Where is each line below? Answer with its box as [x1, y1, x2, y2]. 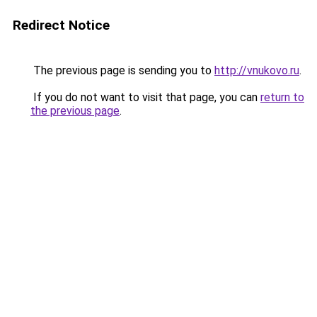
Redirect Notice [13, 17, 110, 33]
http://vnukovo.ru [214, 64, 299, 77]
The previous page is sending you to [30, 64, 214, 77]
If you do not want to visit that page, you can [30, 91, 260, 104]
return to [260, 91, 304, 104]
